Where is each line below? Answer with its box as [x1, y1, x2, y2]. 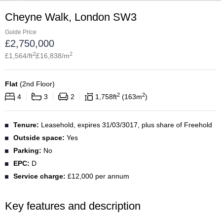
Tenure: [13, 121, 39, 129]
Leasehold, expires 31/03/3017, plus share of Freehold [41, 121, 212, 129]
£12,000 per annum [68, 172, 129, 180]
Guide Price [5, 29, 37, 36]
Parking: [13, 147, 41, 154]
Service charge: [13, 172, 66, 180]
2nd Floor [22, 80, 52, 88]
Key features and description [5, 200, 141, 212]
